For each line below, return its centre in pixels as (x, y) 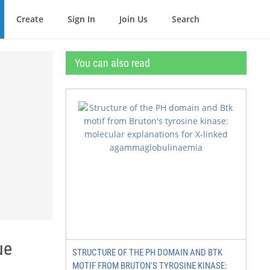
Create (30, 19)
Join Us (133, 19)
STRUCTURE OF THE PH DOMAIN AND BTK (147, 253)
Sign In (81, 19)
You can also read (112, 63)
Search (186, 19)
